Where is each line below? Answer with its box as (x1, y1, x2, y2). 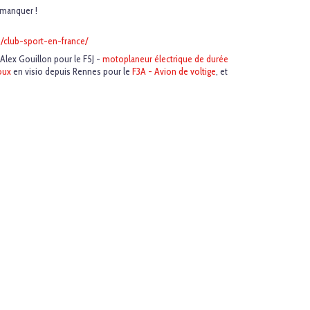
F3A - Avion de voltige (132, 66, 216, 77)
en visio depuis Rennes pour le (11, 66, 132, 77)
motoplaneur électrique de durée (102, 53, 228, 65)
